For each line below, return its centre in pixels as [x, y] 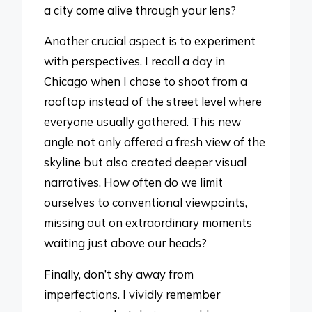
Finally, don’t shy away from [119, 274]
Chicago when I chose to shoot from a [146, 81]
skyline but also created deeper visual [146, 162]
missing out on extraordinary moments [148, 223]
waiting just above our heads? [126, 243]
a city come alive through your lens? [140, 10]
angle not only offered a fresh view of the [155, 142]
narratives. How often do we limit [134, 182]
